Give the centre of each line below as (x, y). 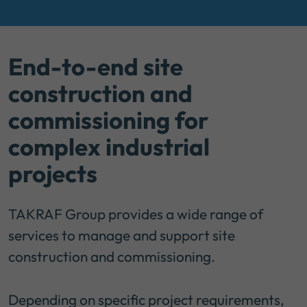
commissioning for (108, 120)
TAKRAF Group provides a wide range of (136, 214)
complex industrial (109, 147)
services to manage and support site (122, 235)
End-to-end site (96, 67)
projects (53, 174)
